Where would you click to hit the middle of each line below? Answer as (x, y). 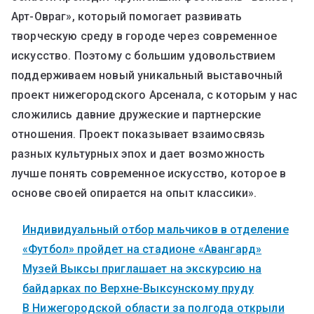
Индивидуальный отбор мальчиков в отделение (156, 229)
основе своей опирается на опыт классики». (134, 193)
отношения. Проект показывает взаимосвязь (138, 134)
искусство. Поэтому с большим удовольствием (143, 55)
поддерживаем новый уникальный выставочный (147, 75)
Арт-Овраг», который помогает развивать (127, 16)
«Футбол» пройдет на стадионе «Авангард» (142, 249)
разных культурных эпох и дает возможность (138, 153)
